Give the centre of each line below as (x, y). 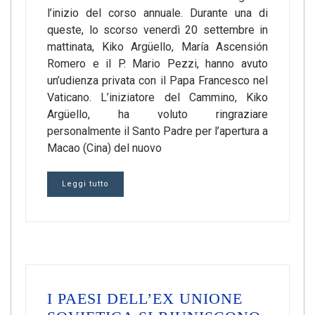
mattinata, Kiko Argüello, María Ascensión (157, 47)
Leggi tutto (85, 184)
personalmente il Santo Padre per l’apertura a (157, 131)
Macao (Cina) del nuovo (104, 148)
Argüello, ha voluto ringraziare (157, 114)
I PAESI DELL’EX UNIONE (145, 298)
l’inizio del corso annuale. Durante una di (157, 13)
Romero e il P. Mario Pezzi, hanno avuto (157, 64)
